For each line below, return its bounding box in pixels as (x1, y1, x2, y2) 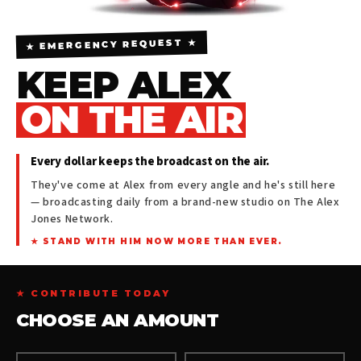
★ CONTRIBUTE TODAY (16, 287, 170, 299)
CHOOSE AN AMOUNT (16, 309, 218, 331)
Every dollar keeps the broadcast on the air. (31, 152, 270, 170)
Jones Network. (31, 210, 114, 227)
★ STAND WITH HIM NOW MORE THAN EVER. (31, 235, 283, 247)
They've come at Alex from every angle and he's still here (31, 176, 336, 193)
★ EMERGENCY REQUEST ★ (25, 35, 198, 52)
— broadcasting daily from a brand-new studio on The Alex (31, 193, 340, 210)
